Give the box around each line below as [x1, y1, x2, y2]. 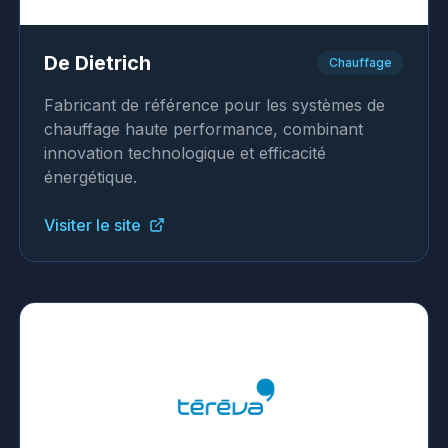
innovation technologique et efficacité [43, 143, 326, 163]
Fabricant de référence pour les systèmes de [43, 95, 385, 115]
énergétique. [43, 167, 137, 187]
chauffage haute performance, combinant [43, 119, 363, 139]
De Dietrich [43, 51, 151, 75]
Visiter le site [43, 215, 141, 235]
